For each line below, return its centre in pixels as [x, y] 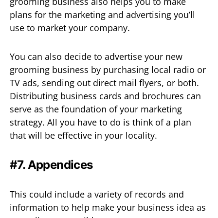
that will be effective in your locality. [83, 135]
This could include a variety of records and [97, 194]
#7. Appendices [51, 164]
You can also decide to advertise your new [96, 56]
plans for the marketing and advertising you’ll [102, 14]
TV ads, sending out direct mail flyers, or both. [104, 82]
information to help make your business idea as [108, 207]
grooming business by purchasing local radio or [108, 69]
